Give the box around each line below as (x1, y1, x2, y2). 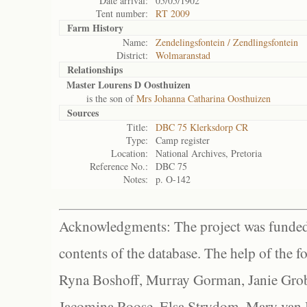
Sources (67, 106, 99, 120)
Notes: (123, 173, 148, 186)
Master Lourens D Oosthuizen (66, 77, 191, 92)
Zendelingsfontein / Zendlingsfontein (156, 36, 298, 49)
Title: (127, 121, 148, 134)
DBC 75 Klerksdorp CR (156, 121, 248, 134)
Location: (111, 147, 148, 160)
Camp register (156, 134, 210, 147)
